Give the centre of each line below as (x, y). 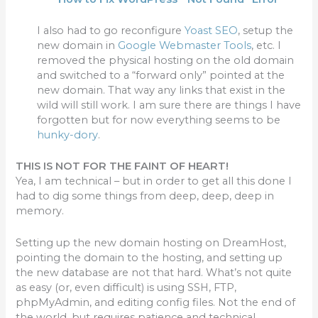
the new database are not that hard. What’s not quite (154, 272)
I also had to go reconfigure (111, 30)
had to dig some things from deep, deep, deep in (145, 196)
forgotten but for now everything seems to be (159, 120)
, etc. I (267, 45)
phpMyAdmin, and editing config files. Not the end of (156, 302)
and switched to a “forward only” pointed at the (161, 75)
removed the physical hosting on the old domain (166, 60)
